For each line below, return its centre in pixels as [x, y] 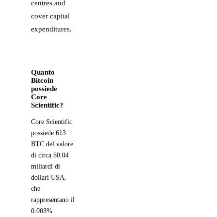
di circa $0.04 [50, 155]
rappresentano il [53, 200]
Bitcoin [42, 80]
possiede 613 [48, 133]
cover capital [50, 16]
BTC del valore [52, 144]
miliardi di [46, 166]
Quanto [43, 72]
